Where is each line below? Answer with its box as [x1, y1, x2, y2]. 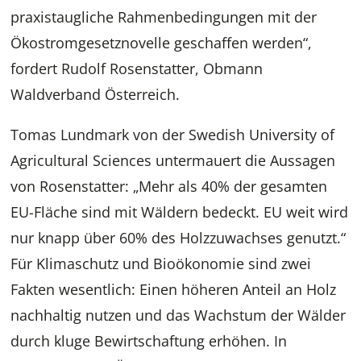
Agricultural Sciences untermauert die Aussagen [10, 151, 336, 171]
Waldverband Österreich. [10, 85, 180, 105]
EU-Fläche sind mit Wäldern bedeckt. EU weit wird [10, 202, 349, 222]
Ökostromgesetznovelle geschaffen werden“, [10, 33, 313, 53]
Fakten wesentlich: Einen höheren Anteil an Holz [10, 280, 337, 300]
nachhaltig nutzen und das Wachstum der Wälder [10, 305, 346, 326]
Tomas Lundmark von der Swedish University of [10, 125, 335, 145]
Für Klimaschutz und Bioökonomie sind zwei [10, 254, 312, 274]
